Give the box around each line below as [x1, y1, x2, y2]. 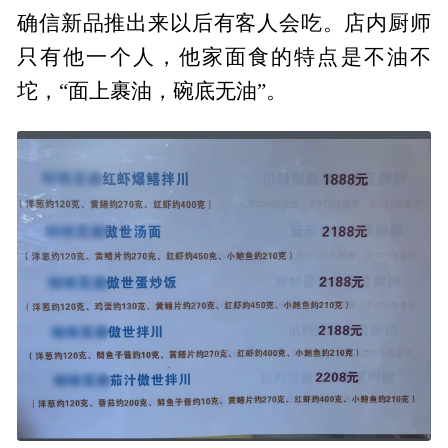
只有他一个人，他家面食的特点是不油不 [17, 46, 431, 69]
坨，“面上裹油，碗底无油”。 [17, 80, 288, 103]
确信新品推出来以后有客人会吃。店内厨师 [17, 12, 431, 35]
